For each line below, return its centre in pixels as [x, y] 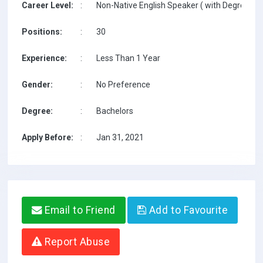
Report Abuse [76, 242]
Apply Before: [48, 137]
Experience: [44, 58]
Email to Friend [79, 210]
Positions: [42, 32]
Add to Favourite [187, 210]
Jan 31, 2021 [120, 137]
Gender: [37, 85]
